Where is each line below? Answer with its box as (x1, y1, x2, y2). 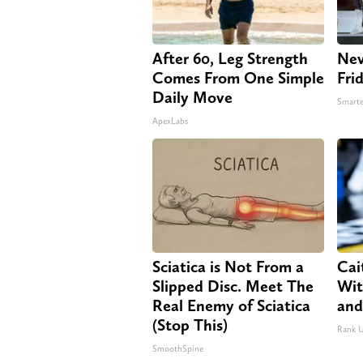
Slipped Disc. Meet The (152, 275, 314, 296)
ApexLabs (152, 115, 188, 126)
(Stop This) (152, 314, 228, 335)
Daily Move (152, 87, 233, 107)
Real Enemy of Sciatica (152, 295, 310, 315)
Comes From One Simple (152, 67, 324, 88)
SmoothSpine (152, 343, 203, 354)
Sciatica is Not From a (152, 256, 304, 276)
